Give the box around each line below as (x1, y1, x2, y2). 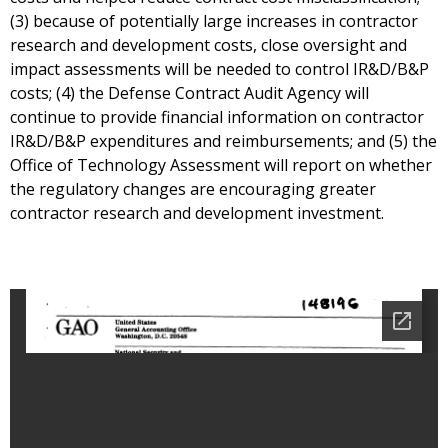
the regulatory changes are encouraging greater (10, 178, 376, 201)
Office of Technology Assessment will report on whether (10, 154, 432, 177)
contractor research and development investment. (10, 202, 384, 225)
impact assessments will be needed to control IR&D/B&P (10, 58, 429, 81)
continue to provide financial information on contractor (10, 106, 424, 129)
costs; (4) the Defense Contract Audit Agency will (10, 82, 369, 105)
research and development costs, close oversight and (10, 34, 407, 57)
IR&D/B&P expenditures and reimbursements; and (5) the (10, 130, 437, 153)
